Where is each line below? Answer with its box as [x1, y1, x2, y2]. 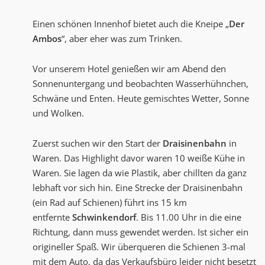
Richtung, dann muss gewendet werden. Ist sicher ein [33, 226, 248, 238]
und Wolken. [33, 107, 84, 119]
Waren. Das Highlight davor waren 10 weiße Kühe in [33, 152, 245, 164]
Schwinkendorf [72, 211, 136, 224]
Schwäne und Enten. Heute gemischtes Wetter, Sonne [33, 92, 249, 105]
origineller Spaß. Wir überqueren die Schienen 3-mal [33, 241, 245, 253]
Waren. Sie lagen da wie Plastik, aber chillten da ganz [33, 167, 247, 179]
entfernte [33, 211, 72, 224]
